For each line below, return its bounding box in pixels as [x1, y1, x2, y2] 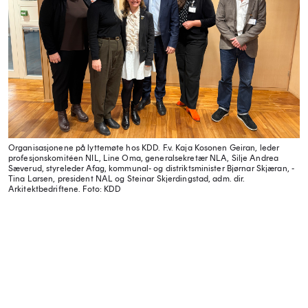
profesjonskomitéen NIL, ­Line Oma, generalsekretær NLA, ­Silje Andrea [8, 153, 279, 163]
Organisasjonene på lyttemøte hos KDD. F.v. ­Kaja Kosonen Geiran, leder [8, 143, 280, 153]
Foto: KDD [80, 184, 122, 194]
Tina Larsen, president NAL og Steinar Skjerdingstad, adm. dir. [8, 174, 245, 184]
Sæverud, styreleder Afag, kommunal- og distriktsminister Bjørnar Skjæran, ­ [8, 164, 294, 173]
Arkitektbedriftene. [8, 184, 81, 194]
